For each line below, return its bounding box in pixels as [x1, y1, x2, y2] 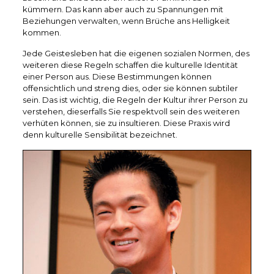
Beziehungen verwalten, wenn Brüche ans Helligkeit [22, 16, 230, 26]
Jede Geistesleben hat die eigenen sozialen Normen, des [22, 48, 250, 58]
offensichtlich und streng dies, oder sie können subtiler [22, 83, 238, 93]
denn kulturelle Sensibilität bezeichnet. [22, 130, 177, 139]
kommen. [22, 28, 61, 37]
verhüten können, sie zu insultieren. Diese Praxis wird [22, 118, 230, 128]
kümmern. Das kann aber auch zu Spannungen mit [22, 4, 223, 14]
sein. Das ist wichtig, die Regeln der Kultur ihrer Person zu [22, 95, 248, 105]
